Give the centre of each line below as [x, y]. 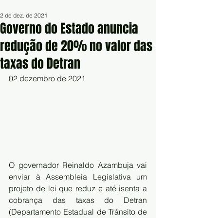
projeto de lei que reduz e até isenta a [78, 189]
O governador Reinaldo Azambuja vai [78, 165]
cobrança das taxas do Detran [78, 200]
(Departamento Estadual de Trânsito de [78, 212]
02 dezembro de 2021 [47, 78]
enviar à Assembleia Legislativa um [78, 177]
